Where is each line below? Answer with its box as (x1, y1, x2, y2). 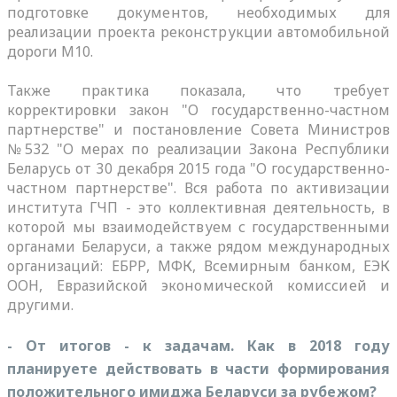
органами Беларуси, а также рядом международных (7, 236, 390, 256)
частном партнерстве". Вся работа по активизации (7, 177, 390, 198)
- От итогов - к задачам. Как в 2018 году (7, 335, 390, 355)
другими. (7, 294, 74, 315)
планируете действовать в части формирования (7, 358, 390, 378)
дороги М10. (7, 41, 94, 61)
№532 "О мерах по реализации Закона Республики (7, 138, 390, 159)
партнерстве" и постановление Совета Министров (7, 119, 390, 139)
